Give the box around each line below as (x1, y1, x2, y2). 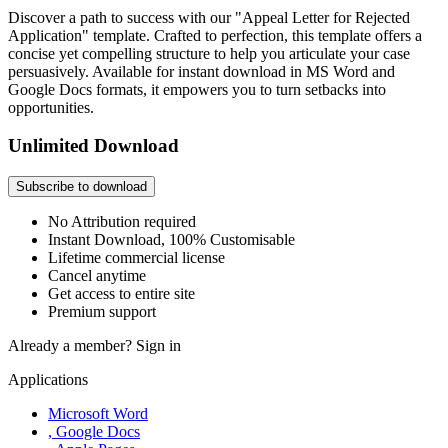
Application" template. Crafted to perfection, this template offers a (8, 26, 422, 44)
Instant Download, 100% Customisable (48, 231, 295, 249)
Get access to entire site (48, 285, 195, 303)
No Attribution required (48, 213, 196, 231)
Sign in (136, 337, 181, 355)
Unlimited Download (8, 135, 179, 157)
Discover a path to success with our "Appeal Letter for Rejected (8, 8, 410, 26)
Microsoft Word (48, 405, 148, 423)
